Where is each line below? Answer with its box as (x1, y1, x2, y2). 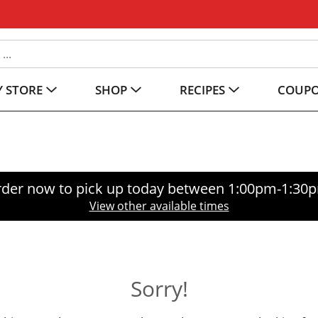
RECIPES (180, 82, 225, 98)
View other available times (89, 198, 229, 214)
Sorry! (130, 274, 188, 303)
